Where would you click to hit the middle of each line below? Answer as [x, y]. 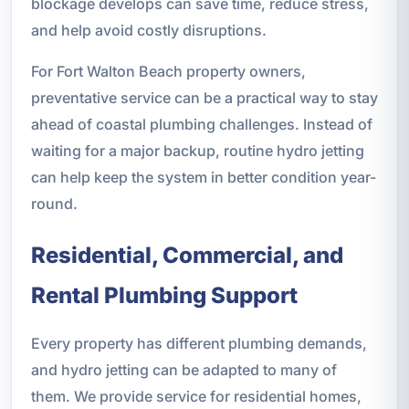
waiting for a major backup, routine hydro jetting [197, 150]
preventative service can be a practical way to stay [204, 97]
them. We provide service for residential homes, [196, 396]
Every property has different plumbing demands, [199, 343]
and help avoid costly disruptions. [148, 30]
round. [54, 203]
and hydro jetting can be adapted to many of [184, 369]
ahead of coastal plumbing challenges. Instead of [201, 124]
